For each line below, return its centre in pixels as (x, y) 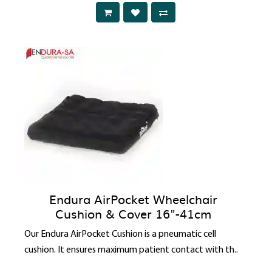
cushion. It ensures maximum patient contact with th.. (131, 250)
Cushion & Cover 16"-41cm (133, 213)
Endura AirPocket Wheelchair (133, 199)
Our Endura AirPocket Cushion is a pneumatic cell (120, 235)
